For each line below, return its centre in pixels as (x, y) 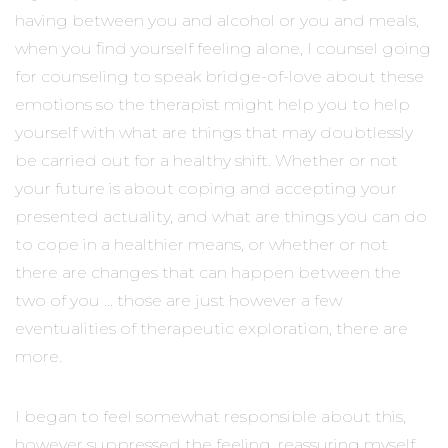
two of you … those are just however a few (178, 300)
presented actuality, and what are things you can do (221, 216)
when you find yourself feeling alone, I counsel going (223, 48)
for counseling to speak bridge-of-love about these (219, 76)
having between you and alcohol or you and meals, (217, 20)
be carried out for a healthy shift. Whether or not (206, 160)
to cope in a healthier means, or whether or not (201, 244)
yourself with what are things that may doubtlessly (214, 132)
